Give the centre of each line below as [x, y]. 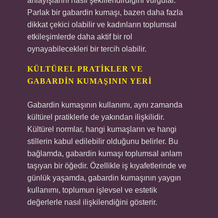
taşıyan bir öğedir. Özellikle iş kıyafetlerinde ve [107, 166]
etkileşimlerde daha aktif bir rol [80, 37]
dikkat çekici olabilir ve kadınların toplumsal [102, 25]
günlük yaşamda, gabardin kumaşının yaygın [104, 178]
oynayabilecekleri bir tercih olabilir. [87, 49]
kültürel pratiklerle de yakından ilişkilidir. [96, 117]
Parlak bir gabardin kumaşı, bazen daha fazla [105, 12]
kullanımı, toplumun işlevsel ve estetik [92, 190]
